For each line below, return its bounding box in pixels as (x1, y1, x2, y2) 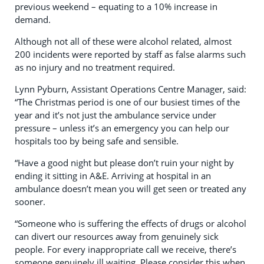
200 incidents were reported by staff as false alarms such (15, 48, 246, 61)
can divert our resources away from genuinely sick (15, 230, 219, 243)
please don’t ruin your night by (110, 157, 234, 169)
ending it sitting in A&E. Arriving (15, 170, 144, 182)
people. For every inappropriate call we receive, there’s (15, 243, 236, 256)
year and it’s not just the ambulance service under (15, 109, 216, 121)
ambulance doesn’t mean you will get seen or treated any (15, 183, 246, 195)
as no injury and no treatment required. (15, 61, 175, 74)
